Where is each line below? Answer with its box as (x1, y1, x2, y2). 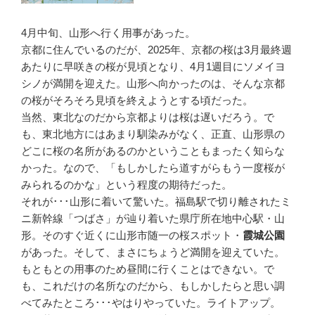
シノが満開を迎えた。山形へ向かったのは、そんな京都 (21, 77, 285, 89)
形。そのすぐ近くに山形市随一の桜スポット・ (21, 229, 243, 241)
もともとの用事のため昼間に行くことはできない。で (21, 262, 274, 275)
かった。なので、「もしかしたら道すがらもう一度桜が (21, 161, 285, 174)
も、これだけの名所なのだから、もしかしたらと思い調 (21, 279, 285, 292)
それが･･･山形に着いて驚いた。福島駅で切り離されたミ (21, 195, 291, 207)
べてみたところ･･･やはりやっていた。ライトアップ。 (21, 296, 281, 309)
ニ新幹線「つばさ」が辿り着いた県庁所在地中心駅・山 (21, 212, 285, 224)
